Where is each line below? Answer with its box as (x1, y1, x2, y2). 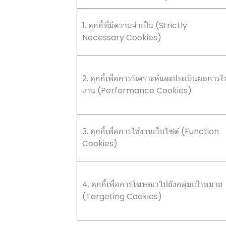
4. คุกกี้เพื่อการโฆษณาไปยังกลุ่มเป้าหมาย (82, 179, 222, 190)
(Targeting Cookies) (82, 191, 162, 202)
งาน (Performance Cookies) (82, 85, 192, 96)
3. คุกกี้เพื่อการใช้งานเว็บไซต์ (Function (82, 126, 219, 137)
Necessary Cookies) (82, 32, 161, 43)
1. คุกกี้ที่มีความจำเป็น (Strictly (82, 20, 187, 31)
